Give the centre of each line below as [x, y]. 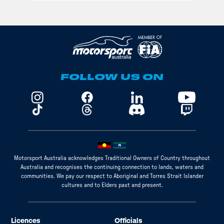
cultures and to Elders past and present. [112, 185]
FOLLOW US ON [112, 77]
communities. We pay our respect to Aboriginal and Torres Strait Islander [112, 176]
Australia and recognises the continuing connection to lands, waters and [112, 167]
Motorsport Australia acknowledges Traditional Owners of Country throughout [112, 158]
